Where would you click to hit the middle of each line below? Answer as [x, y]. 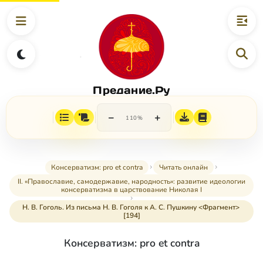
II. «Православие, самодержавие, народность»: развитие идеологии [131, 182]
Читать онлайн [183, 168]
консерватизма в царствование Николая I [131, 190]
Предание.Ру [131, 90]
